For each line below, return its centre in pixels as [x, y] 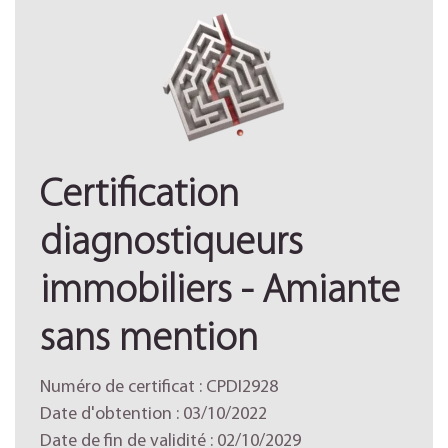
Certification [139, 196]
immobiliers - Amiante [220, 292]
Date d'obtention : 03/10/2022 [153, 414]
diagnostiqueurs [171, 244]
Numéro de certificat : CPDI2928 [159, 387]
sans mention [149, 340]
